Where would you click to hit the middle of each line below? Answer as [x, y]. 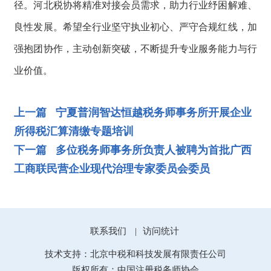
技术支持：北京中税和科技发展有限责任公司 [135, 253]
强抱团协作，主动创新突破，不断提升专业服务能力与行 [135, 48]
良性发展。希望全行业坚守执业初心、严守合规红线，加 [135, 27]
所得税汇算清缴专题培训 [74, 131]
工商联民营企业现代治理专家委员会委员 [112, 168]
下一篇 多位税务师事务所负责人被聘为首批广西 [133, 150]
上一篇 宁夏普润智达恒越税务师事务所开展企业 [133, 112]
